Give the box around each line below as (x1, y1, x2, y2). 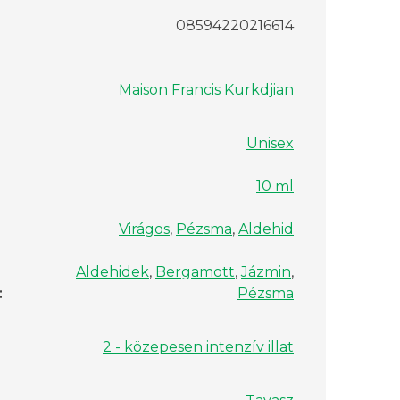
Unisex (246, 135, 294, 153)
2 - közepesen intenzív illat (103, 338, 294, 356)
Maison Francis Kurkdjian (119, 81, 294, 99)
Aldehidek (76, 263, 149, 281)
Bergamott (155, 263, 235, 281)
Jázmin (241, 263, 291, 281)
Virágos (119, 221, 170, 238)
